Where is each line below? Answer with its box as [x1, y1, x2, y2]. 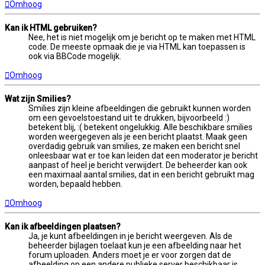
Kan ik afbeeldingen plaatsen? [5, 221, 121, 231]
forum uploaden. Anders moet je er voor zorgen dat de [28, 250, 231, 260]
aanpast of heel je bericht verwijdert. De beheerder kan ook [28, 160, 247, 170]
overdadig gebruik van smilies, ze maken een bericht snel [28, 141, 240, 151]
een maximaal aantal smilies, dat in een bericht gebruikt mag [28, 169, 254, 179]
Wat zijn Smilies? [5, 93, 71, 104]
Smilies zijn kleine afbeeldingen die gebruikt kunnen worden [28, 103, 251, 113]
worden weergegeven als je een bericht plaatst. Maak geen [28, 131, 247, 141]
